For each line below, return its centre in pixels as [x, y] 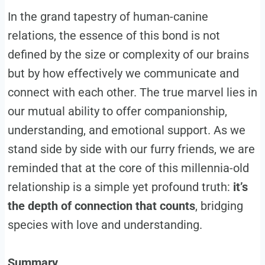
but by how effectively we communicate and [123, 73]
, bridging [219, 206]
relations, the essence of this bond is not [114, 35]
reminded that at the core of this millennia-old [128, 168]
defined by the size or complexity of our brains [128, 54]
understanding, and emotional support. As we [126, 130]
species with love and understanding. [105, 224]
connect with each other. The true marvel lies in [132, 92]
